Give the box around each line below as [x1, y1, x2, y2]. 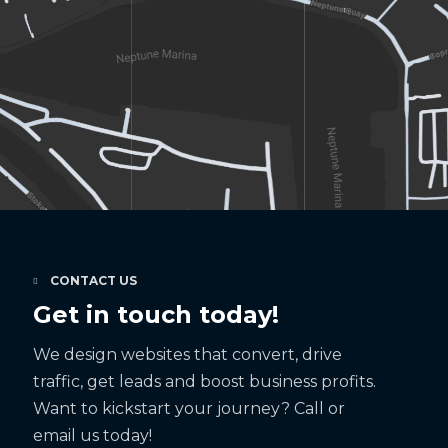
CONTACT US [49, 272, 137, 288]
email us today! [32, 425, 152, 445]
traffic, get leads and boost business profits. [32, 371, 376, 391]
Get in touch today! [32, 299, 279, 329]
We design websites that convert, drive [32, 344, 342, 364]
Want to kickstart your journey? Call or [32, 398, 345, 418]
